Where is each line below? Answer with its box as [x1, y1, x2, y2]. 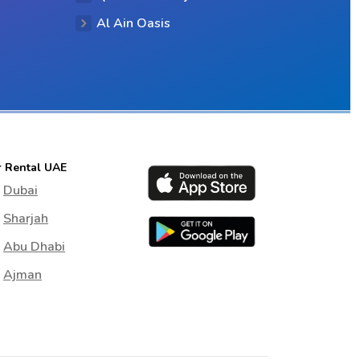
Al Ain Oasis [96, 14, 170, 32]
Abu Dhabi [3, 238, 65, 256]
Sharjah [3, 210, 48, 227]
